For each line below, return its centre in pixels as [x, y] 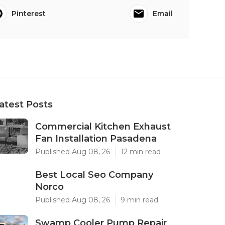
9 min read [139, 200]
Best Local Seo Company [94, 175]
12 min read [141, 152]
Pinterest [28, 14]
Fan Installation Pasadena [96, 139]
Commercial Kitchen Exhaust [103, 127]
